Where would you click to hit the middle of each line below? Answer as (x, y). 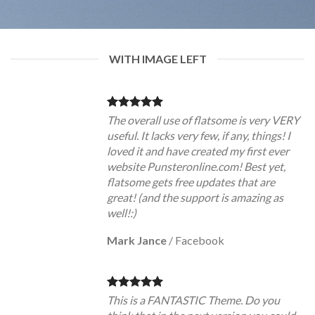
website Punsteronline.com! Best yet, (196, 166)
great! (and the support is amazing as (195, 197)
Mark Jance (137, 240)
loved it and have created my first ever (198, 151)
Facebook (200, 240)
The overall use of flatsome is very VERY (203, 120)
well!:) (122, 213)
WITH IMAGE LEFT (157, 59)
